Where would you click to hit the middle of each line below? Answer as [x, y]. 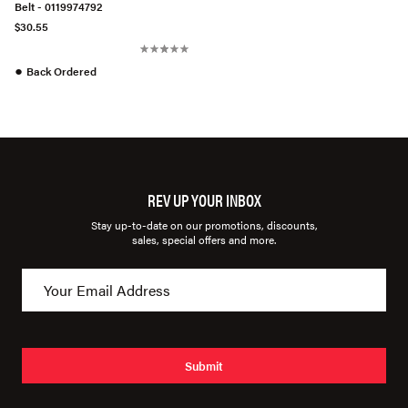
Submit [204, 365]
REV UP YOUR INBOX [204, 200]
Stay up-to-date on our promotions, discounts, [204, 225]
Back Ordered [61, 71]
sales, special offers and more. [204, 240]
